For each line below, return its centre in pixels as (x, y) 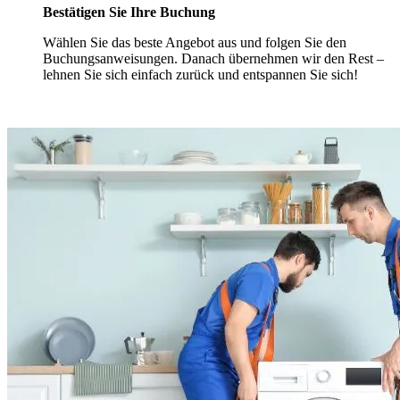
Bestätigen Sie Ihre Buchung (129, 12)
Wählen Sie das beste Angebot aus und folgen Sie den (195, 43)
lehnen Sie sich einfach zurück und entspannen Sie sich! (200, 75)
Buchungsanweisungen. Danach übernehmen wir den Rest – (213, 59)
